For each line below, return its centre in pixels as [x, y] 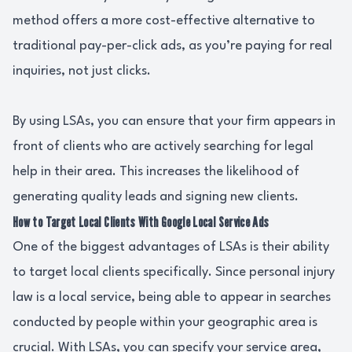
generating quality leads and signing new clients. [156, 197]
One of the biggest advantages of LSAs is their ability [171, 247]
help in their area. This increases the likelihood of [156, 172]
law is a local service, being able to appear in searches [172, 297]
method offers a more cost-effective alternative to [164, 21]
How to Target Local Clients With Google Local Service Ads [141, 222]
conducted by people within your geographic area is [165, 323]
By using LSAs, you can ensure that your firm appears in [174, 121]
